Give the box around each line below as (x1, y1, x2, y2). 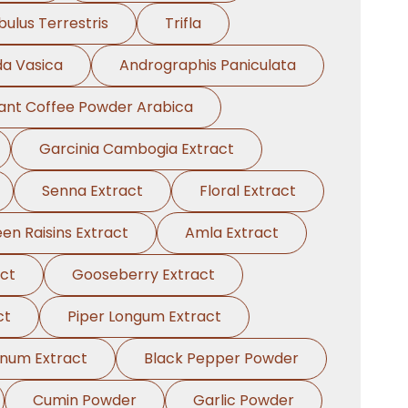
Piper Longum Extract (67, 306, 221, 327)
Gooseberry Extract (71, 264, 215, 285)
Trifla (164, 13, 201, 34)
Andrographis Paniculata (118, 55, 296, 76)
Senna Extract (41, 180, 143, 201)
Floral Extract (199, 180, 296, 201)
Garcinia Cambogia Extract (39, 138, 234, 159)
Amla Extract (185, 222, 279, 243)
